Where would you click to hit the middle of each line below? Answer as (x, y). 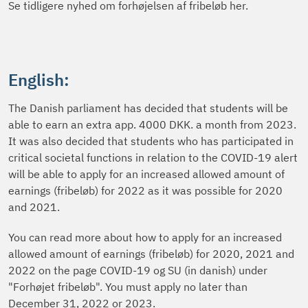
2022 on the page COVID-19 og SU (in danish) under (138, 270)
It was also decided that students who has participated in (151, 141)
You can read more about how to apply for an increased (145, 237)
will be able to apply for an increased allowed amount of (146, 174)
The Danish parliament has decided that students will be (148, 108)
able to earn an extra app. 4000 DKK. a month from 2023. (152, 124)
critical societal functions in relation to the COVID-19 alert (153, 157)
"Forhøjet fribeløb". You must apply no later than (128, 286)
